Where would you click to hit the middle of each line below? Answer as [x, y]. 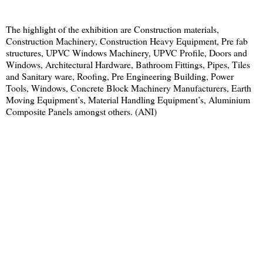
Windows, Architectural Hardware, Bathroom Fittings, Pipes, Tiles [128, 65]
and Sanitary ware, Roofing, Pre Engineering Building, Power [120, 76]
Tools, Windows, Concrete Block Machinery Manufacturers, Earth [129, 88]
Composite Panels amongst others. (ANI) [81, 112]
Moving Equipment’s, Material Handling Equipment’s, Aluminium [128, 100]
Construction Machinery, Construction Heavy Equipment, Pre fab [127, 41]
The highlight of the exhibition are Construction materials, [112, 29]
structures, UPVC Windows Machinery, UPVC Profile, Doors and [127, 53]
